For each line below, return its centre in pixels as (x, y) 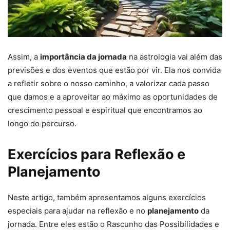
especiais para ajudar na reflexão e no (78, 211)
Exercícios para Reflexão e (97, 155)
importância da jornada (83, 57)
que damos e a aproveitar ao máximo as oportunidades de (113, 97)
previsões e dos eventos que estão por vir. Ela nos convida (114, 70)
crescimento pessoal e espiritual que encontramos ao (105, 110)
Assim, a (24, 57)
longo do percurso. (42, 124)
